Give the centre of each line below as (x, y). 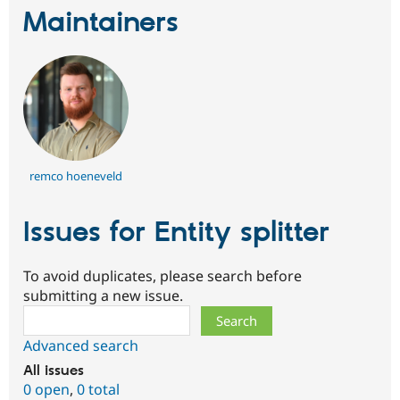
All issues (54, 371)
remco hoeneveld (75, 176)
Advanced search (81, 345)
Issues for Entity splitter (176, 233)
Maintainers (101, 23)
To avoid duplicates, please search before (162, 275)
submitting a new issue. (103, 295)
